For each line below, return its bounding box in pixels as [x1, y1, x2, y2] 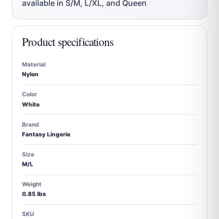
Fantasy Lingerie [22, 131, 70, 138]
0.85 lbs [22, 191, 46, 198]
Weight [22, 181, 42, 188]
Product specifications [22, 34, 114, 50]
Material [22, 61, 45, 68]
